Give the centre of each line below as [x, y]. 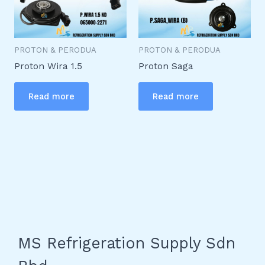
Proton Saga [166, 67]
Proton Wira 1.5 [48, 67]
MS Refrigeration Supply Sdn [127, 243]
